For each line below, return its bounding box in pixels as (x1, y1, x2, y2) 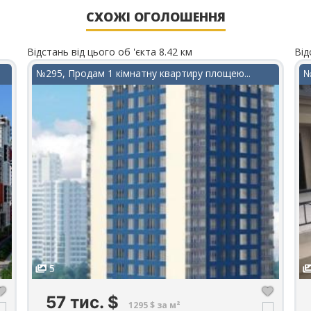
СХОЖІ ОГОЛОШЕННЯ (85, 8, 226, 25)
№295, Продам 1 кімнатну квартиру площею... (36, 66, 251, 80)
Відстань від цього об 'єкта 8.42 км (27, 44, 192, 58)
